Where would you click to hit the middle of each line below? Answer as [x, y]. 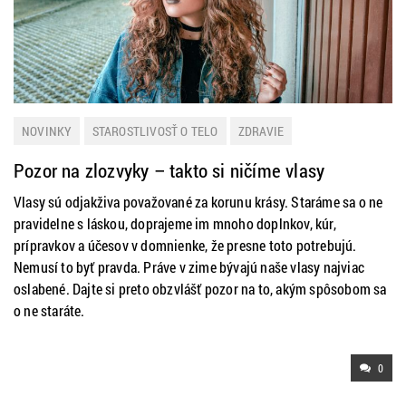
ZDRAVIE [261, 131]
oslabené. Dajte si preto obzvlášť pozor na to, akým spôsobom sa [200, 289]
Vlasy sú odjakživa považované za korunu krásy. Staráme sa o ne [198, 202]
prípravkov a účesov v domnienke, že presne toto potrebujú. [185, 245]
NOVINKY [47, 131]
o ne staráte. [49, 310]
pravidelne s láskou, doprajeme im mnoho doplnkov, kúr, [175, 223]
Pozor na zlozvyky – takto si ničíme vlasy [169, 170]
